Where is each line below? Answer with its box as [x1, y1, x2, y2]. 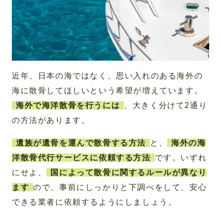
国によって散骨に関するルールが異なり [50, 168, 207, 177]
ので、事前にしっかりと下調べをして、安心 [33, 183, 207, 191]
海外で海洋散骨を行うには [16, 101, 120, 110]
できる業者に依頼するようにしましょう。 [12, 197, 177, 206]
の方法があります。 [12, 115, 90, 124]
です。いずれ [154, 153, 207, 162]
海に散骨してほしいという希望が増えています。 [12, 86, 203, 95]
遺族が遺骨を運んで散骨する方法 [16, 138, 146, 147]
